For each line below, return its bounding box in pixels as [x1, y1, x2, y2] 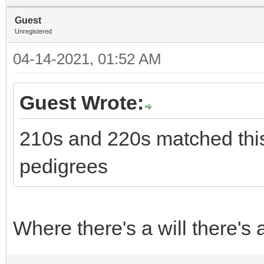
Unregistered [15, 27, 52, 35]
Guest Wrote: [19, 91, 144, 114]
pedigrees [19, 154, 108, 177]
